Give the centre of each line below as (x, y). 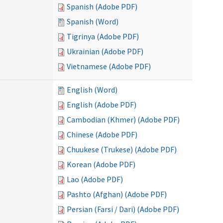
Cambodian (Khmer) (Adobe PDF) (123, 119)
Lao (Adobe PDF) (95, 179)
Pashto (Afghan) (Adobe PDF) (117, 194)
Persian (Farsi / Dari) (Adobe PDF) (123, 209)
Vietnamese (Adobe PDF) (109, 66)
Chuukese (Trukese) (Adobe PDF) (122, 149)
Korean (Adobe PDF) (101, 164)
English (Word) (92, 90)
